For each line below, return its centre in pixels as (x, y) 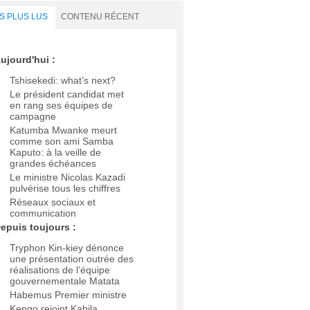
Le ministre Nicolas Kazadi (67, 177)
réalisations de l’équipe (60, 270)
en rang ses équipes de (61, 106)
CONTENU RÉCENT (100, 17)
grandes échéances (53, 164)
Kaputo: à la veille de (55, 153)
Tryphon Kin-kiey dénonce (67, 248)
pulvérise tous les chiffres (65, 189)
